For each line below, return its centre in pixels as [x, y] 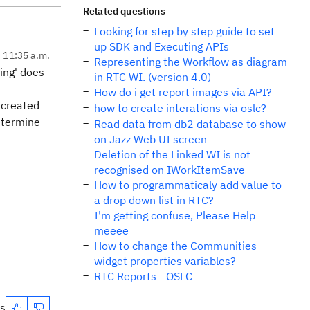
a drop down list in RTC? [154, 200]
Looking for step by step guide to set [184, 31]
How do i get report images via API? [183, 92]
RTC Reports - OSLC [143, 276]
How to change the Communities [175, 246]
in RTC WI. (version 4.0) [153, 77]
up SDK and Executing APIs [162, 46]
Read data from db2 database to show [190, 124]
